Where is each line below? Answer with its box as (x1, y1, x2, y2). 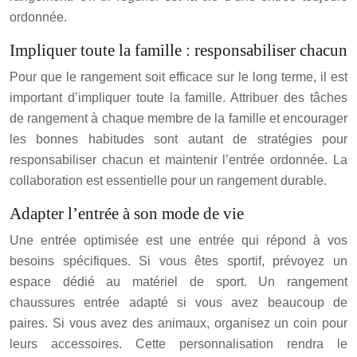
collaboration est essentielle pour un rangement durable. (10, 174, 327, 187)
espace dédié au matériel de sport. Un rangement (10, 275, 347, 288)
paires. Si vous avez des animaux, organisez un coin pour (10, 316, 347, 330)
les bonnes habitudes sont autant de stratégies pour (10, 132, 347, 146)
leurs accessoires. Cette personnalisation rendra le (10, 337, 347, 351)
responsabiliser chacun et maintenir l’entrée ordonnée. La (10, 153, 347, 167)
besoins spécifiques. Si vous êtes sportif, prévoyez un (10, 254, 347, 268)
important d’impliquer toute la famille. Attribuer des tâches (10, 91, 347, 104)
